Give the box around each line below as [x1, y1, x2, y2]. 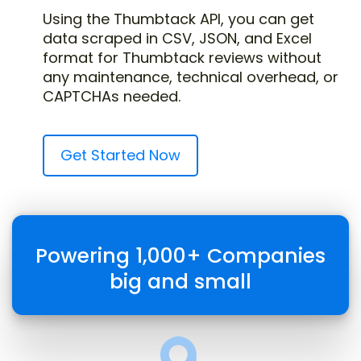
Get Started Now [60, 145, 180, 165]
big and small [110, 268, 251, 296]
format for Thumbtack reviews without [43, 48, 322, 68]
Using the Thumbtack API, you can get [43, 9, 314, 29]
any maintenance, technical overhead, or [43, 67, 338, 87]
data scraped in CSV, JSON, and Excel [43, 28, 312, 48]
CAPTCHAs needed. [43, 86, 180, 106]
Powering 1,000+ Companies [35, 242, 326, 270]
